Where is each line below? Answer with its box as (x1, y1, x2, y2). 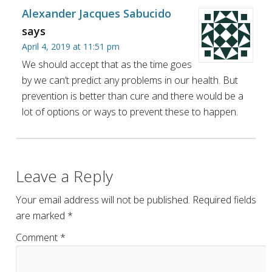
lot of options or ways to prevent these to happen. (22, 105, 238, 119)
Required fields (192, 193, 256, 207)
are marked (16, 209, 67, 223)
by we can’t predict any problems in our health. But (22, 73, 238, 87)
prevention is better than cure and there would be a (22, 89, 243, 103)
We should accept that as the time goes (22, 58, 192, 72)
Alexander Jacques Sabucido (22, 6, 171, 21)
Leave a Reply (16, 165, 113, 188)
